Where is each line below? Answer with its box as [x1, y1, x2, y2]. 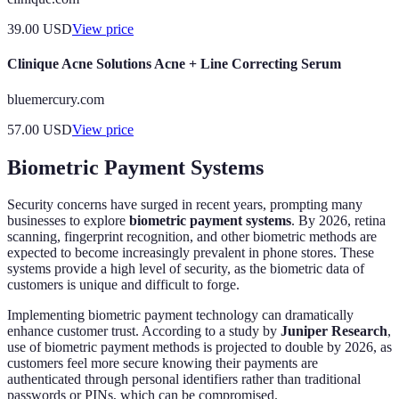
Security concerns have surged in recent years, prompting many [7, 197, 362, 213]
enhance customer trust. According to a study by [7, 323, 281, 339]
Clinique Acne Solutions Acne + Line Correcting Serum [7, 56, 341, 72]
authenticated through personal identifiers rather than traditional [7, 371, 361, 387]
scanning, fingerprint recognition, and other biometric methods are [7, 229, 377, 245]
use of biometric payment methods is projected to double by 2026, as [7, 339, 392, 355]
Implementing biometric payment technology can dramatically [7, 307, 354, 323]
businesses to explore [7, 213, 129, 229]
